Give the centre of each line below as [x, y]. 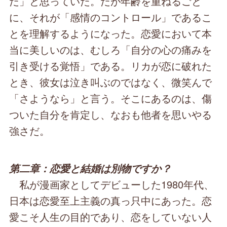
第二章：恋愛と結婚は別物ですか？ [90, 168]
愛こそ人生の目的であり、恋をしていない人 [111, 217]
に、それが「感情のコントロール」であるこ [111, 17]
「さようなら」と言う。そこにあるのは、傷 [111, 98]
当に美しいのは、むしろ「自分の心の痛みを [111, 50]
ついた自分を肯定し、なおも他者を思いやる [111, 115]
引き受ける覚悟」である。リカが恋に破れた [111, 66]
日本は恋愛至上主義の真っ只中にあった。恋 [111, 201]
